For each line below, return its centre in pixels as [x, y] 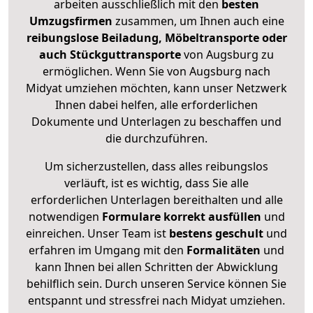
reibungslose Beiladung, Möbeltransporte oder [156, 38]
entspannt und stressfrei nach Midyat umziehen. [156, 301]
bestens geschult [215, 234]
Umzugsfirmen [72, 21]
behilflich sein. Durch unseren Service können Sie [156, 284]
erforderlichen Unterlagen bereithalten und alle [156, 200]
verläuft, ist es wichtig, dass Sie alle [156, 183]
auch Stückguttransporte [111, 55]
